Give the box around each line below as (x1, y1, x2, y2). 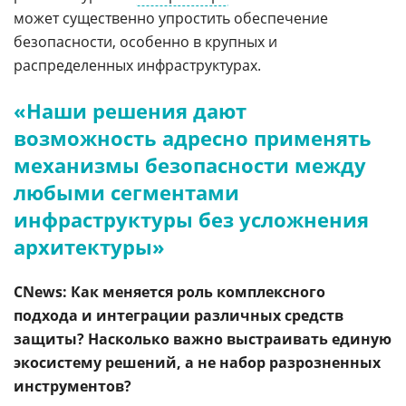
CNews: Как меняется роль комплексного (14, 282, 325, 303)
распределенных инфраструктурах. (14, 55, 261, 76)
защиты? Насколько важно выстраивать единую (14, 329, 391, 350)
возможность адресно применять (14, 124, 372, 152)
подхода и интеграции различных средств (14, 305, 343, 326)
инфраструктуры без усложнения (14, 206, 369, 234)
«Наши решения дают (14, 97, 246, 125)
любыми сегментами (14, 179, 239, 207)
